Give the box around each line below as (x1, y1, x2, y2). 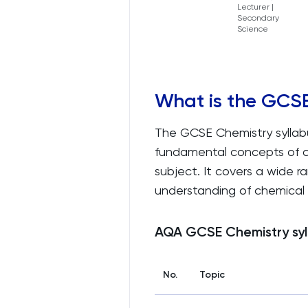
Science (237, 24, 268, 34)
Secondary (237, 13, 279, 23)
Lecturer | (237, 2, 274, 12)
